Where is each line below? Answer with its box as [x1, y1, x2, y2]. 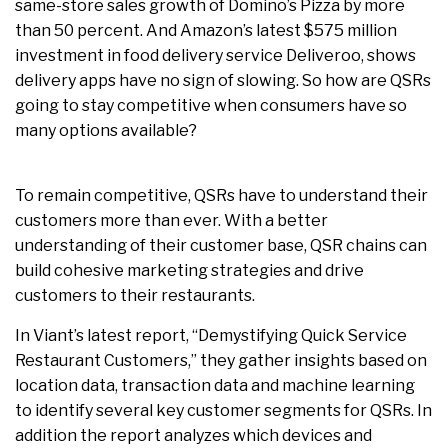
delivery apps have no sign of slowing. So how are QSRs [15, 70, 431, 90]
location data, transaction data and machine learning [15, 375, 415, 395]
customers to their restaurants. [15, 285, 258, 305]
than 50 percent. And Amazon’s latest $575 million [15, 20, 397, 40]
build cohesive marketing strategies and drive [15, 260, 364, 280]
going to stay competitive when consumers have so [15, 95, 407, 115]
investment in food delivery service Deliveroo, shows [15, 45, 416, 65]
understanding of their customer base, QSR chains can [15, 235, 427, 255]
